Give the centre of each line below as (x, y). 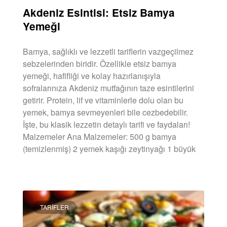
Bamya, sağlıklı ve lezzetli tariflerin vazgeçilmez (108, 51)
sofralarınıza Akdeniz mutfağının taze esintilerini (108, 88)
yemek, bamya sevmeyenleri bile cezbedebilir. (105, 112)
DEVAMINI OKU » (47, 175)
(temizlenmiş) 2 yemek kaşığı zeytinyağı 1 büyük (109, 148)
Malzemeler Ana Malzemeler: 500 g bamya (100, 136)
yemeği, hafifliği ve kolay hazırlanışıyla (92, 75)
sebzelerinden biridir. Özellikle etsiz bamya (100, 63)
